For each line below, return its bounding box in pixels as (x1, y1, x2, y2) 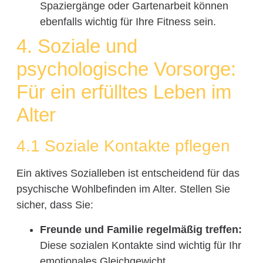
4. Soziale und (16, 35, 137, 58)
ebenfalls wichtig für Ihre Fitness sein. (39, 16, 216, 28)
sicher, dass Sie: (16, 199, 93, 211)
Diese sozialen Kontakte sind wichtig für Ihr (39, 239, 241, 251)
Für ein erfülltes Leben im (16, 81, 231, 103)
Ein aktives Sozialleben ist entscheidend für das (16, 167, 240, 180)
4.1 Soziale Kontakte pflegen (16, 137, 230, 156)
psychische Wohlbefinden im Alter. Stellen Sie (16, 183, 230, 195)
